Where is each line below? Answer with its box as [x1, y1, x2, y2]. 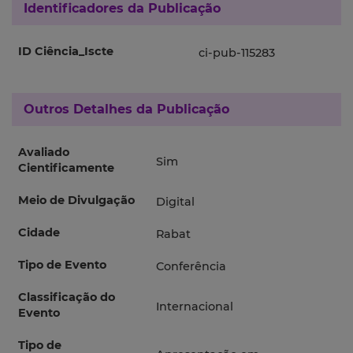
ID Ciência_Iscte [18, 44, 113, 59]
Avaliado [18, 145, 69, 160]
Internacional [156, 299, 233, 314]
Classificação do [18, 290, 115, 305]
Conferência [156, 259, 226, 274]
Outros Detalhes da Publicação [24, 102, 229, 117]
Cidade [18, 225, 60, 240]
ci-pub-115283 [199, 46, 275, 61]
